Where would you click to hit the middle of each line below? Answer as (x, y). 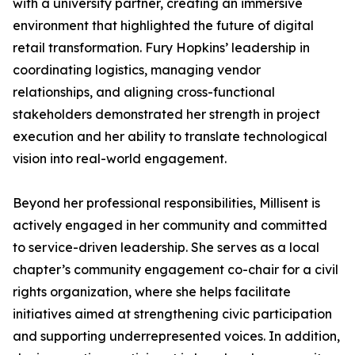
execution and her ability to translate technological (170, 136)
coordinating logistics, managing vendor (137, 70)
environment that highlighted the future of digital (163, 25)
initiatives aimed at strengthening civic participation (172, 314)
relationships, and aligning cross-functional (144, 92)
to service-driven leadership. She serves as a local (166, 247)
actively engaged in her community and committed (170, 225)
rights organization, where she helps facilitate (152, 292)
